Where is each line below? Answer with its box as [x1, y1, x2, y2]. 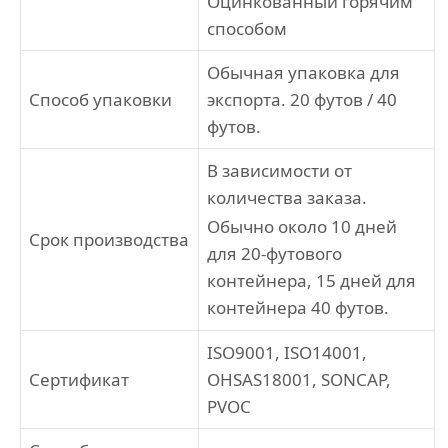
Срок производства [29, 227, 189, 251]
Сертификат [29, 367, 129, 391]
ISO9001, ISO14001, [207, 340, 367, 364]
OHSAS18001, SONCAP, [207, 367, 391, 391]
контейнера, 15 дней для [207, 268, 416, 292]
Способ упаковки [29, 87, 172, 111]
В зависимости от [207, 158, 352, 182]
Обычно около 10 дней [207, 214, 397, 238]
